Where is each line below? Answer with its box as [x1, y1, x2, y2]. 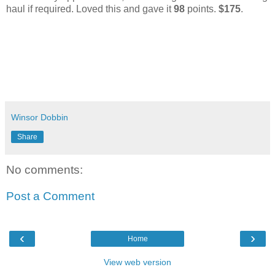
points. [185, 3, 219, 14]
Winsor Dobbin [11, 112, 68, 122]
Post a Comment [6, 190, 95, 203]
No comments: [6, 163, 83, 176]
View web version [104, 257, 171, 267]
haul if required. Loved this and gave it [6, 3, 174, 14]
